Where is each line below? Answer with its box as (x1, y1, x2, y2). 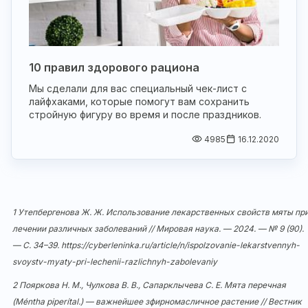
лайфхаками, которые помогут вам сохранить (29, 96, 250, 108)
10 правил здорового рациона (29, 60, 199, 75)
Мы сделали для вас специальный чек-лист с (29, 82, 247, 95)
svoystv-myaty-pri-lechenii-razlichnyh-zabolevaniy (12, 256, 217, 267)
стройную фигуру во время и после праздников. (29, 109, 261, 121)
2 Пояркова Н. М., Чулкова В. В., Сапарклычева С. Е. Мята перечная (12, 280, 286, 291)
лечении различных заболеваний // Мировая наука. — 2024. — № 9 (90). (12, 223, 304, 234)
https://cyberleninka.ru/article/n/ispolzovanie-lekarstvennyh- (61, 240, 300, 251)
